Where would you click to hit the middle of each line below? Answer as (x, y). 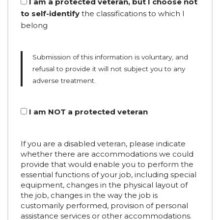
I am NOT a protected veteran (88, 112)
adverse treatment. (64, 81)
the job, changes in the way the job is (89, 195)
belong (34, 25)
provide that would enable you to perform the (107, 164)
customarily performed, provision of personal (104, 206)
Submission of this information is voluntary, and (110, 57)
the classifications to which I (132, 14)
